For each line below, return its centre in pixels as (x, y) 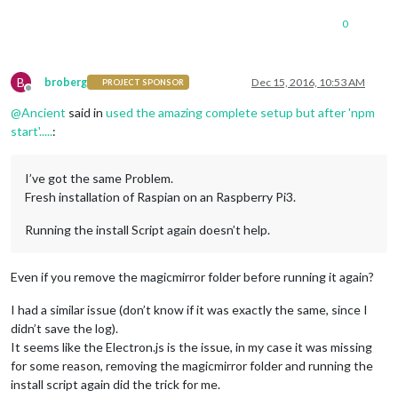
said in (86, 112)
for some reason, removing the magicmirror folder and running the (192, 365)
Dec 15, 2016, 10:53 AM (308, 82)
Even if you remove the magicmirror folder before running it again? (192, 276)
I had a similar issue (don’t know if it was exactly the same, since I (189, 309)
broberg (66, 82)
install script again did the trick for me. (115, 384)
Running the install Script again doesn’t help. (147, 229)
